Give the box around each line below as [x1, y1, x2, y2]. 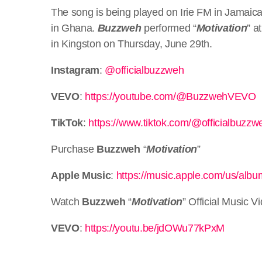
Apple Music [51, 169, 111, 181]
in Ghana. [51, 22, 98, 34]
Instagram [51, 64, 100, 76]
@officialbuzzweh [105, 64, 184, 76]
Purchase [51, 143, 97, 155]
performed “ [144, 22, 196, 34]
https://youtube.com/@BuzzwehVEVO [85, 90, 256, 102]
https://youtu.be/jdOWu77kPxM [85, 222, 225, 234]
